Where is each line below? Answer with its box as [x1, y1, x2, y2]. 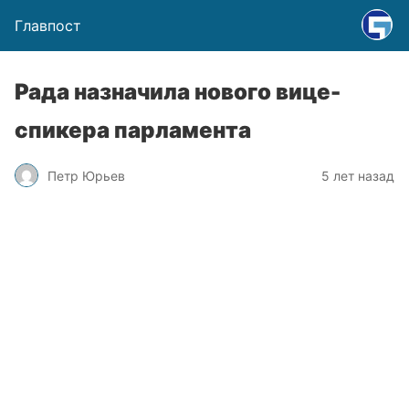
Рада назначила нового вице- [15, 79, 341, 105]
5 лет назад [321, 167, 394, 184]
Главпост [15, 16, 81, 35]
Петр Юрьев [47, 167, 125, 184]
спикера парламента [15, 117, 251, 143]
